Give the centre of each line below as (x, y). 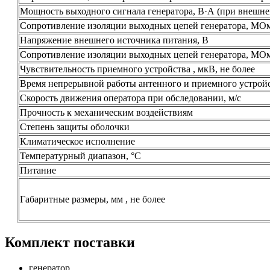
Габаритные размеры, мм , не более (93, 199)
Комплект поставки (70, 242)
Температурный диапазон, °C (80, 155)
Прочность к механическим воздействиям (106, 112)
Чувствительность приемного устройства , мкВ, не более (137, 69)
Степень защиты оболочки (75, 127)
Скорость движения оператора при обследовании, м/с (130, 98)
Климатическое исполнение (77, 141)
